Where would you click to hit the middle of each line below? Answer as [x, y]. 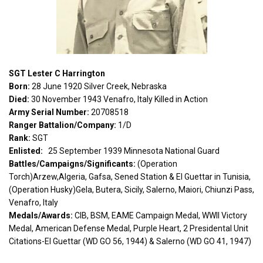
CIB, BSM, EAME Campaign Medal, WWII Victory [160, 215]
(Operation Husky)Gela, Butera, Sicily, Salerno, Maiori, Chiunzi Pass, [131, 190]
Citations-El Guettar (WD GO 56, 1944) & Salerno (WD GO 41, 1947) [130, 241]
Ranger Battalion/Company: [63, 125]
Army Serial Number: [49, 112]
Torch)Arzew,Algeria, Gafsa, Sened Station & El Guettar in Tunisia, [130, 177]
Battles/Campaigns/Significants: [72, 164]
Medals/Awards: [41, 215]
